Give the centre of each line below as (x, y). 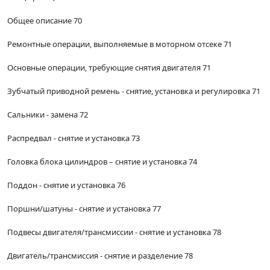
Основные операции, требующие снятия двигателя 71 (109, 68)
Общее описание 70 (45, 21)
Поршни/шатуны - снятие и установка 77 (84, 209)
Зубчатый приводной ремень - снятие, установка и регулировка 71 (134, 91)
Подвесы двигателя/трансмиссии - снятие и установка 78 (114, 232)
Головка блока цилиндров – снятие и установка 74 (102, 162)
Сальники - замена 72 (48, 115)
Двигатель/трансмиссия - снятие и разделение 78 (100, 256)
